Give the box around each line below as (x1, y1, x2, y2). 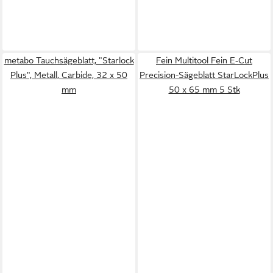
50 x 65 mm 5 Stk (168, 85, 240, 94)
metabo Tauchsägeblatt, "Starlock (4, 55, 134, 65)
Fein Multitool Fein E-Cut (156, 55, 252, 65)
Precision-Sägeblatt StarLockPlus (140, 70, 269, 80)
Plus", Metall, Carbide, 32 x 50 (10, 70, 127, 80)
